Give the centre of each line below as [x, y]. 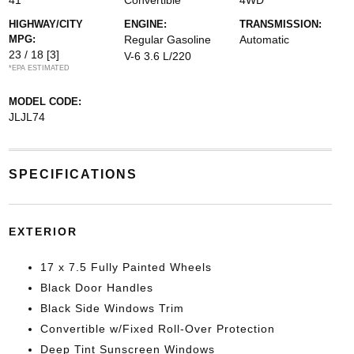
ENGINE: [145, 24]
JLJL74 [26, 117]
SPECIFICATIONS [73, 174]
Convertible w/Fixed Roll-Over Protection [157, 329]
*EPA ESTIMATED [39, 68]
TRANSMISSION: [281, 24]
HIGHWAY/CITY [45, 24]
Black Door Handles [96, 288]
